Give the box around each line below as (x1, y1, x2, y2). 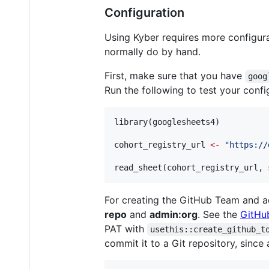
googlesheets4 (153, 117, 215, 127)
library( (114, 117, 153, 127)
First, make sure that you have (104, 70, 245, 82)
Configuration (104, 5, 184, 20)
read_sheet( (114, 163, 167, 173)
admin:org (150, 208, 198, 221)
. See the (198, 208, 240, 221)
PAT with (104, 223, 147, 235)
